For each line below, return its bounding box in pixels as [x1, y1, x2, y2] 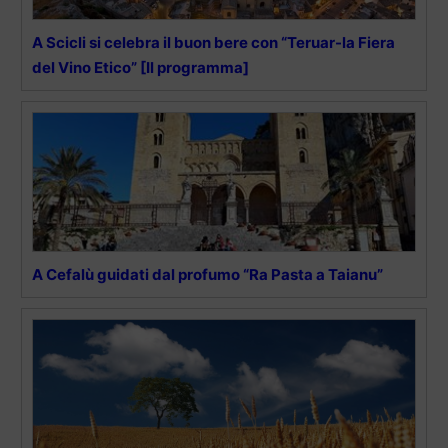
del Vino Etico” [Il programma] [32, 58, 249, 78]
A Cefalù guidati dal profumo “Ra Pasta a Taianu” [32, 265, 383, 285]
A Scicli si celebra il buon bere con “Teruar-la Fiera [32, 33, 395, 53]
